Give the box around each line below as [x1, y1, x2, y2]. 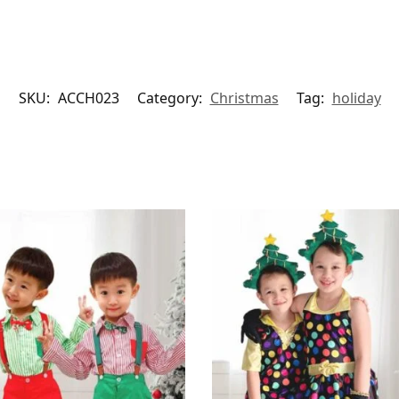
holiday [331, 87, 381, 108]
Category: [136, 87, 206, 108]
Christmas [209, 87, 279, 108]
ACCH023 [57, 87, 119, 108]
